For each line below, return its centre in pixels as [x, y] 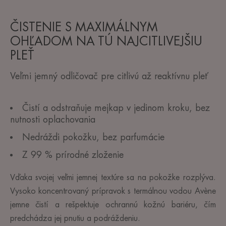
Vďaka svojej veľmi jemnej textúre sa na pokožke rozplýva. [113, 177]
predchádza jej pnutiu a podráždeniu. [75, 218]
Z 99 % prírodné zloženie [73, 155]
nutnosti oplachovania [53, 119]
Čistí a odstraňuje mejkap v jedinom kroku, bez [116, 108]
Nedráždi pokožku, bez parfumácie [93, 137]
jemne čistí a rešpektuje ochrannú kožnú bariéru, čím [113, 205]
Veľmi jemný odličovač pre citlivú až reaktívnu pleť [109, 76]
